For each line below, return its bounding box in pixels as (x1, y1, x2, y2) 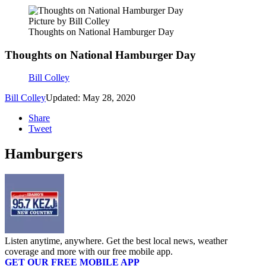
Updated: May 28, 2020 (46, 93, 135, 103)
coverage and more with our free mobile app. (5, 246, 173, 257)
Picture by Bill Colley (28, 16, 110, 26)
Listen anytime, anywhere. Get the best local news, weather (5, 236, 227, 246)
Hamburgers (5, 146, 83, 162)
